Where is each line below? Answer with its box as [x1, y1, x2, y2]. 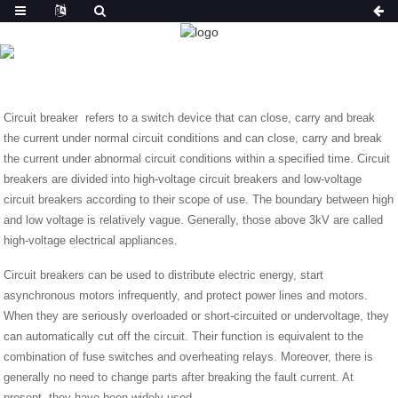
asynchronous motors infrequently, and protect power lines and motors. [4, 288, 369, 302]
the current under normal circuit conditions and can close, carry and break [4, 131, 383, 145]
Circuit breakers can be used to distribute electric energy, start [4, 267, 324, 282]
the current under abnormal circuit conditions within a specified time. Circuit [4, 151, 391, 165]
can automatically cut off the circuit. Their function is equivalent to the [4, 329, 364, 343]
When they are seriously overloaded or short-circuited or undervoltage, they [4, 308, 390, 322]
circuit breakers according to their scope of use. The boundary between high [4, 192, 394, 206]
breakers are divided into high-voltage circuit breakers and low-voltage [4, 171, 362, 186]
